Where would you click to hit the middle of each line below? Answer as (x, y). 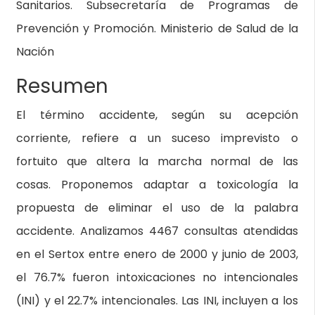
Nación (36, 52)
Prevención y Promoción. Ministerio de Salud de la (157, 28)
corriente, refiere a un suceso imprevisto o (157, 138)
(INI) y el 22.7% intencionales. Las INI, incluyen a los (157, 301)
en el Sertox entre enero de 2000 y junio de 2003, (157, 254)
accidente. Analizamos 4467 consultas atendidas (157, 231)
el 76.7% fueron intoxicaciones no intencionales (157, 277)
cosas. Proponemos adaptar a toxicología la (157, 185)
